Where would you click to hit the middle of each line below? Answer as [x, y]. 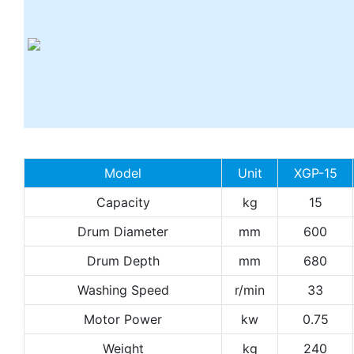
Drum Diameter [123, 231]
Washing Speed [123, 290]
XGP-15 [315, 173]
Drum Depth [123, 260]
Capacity [123, 202]
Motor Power [123, 319]
